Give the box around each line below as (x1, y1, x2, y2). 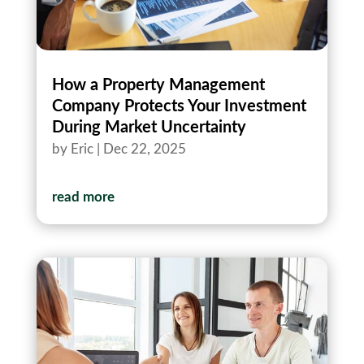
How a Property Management (51, 76, 265, 93)
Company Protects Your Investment (51, 97, 306, 115)
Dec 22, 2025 (102, 141, 186, 156)
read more (51, 189, 115, 204)
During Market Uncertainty (51, 119, 246, 136)
